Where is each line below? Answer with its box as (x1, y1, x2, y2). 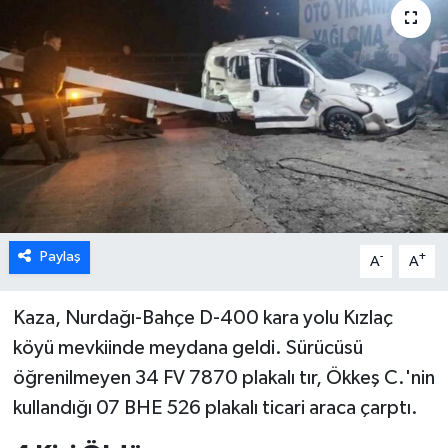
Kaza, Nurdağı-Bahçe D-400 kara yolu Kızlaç (12, 308, 393, 329)
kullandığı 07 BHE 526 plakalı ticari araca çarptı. (12, 398, 418, 419)
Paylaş (39, 249, 81, 265)
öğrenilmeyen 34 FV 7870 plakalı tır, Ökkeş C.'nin (12, 368, 435, 389)
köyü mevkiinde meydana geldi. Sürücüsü (12, 338, 363, 359)
